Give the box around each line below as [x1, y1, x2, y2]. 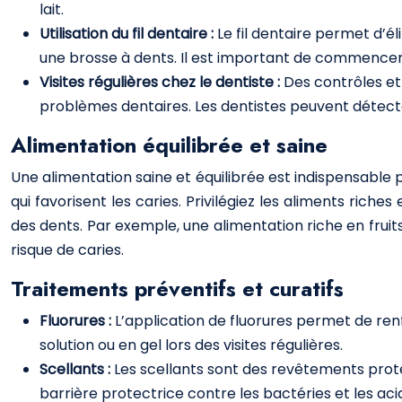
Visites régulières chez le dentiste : [39, 72, 284, 92]
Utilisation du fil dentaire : [39, 23, 217, 44]
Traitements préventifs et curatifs [11, 273, 344, 304]
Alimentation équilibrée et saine [11, 129, 328, 161]
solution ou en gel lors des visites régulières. [39, 335, 343, 355]
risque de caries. [11, 240, 124, 260]
